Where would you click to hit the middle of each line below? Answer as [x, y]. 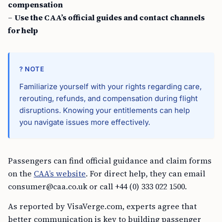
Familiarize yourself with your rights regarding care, [111, 86]
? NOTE [32, 69]
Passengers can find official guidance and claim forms [110, 161]
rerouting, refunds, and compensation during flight [109, 98]
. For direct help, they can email [145, 173]
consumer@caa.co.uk [48, 186]
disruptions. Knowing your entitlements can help [105, 110]
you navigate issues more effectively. [85, 122]
